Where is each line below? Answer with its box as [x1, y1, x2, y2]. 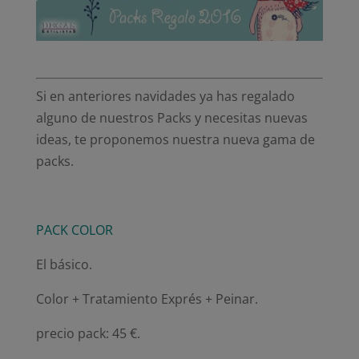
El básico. [35, 255, 92, 273]
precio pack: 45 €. [35, 324, 140, 342]
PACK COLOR [35, 220, 113, 239]
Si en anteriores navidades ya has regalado [35, 87, 295, 105]
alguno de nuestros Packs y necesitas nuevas [35, 108, 308, 127]
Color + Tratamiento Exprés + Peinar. [35, 289, 258, 308]
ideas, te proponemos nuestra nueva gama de [35, 130, 315, 148]
